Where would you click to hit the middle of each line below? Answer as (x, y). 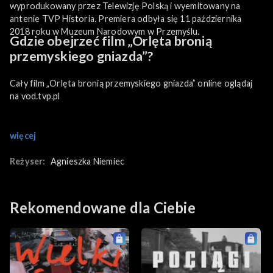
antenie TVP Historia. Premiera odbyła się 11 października (126, 18)
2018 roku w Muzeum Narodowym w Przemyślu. (105, 31)
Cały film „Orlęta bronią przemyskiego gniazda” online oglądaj (131, 83)
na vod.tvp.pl (37, 96)
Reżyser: (29, 161)
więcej (23, 136)
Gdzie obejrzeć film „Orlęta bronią (111, 41)
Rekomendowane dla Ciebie (103, 208)
